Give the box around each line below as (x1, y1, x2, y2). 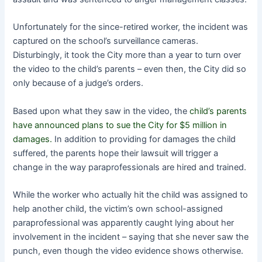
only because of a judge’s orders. (13, 78, 144, 89)
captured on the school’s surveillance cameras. (13, 36, 199, 47)
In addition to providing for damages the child (52, 133, 236, 144)
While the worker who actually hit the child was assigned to (13, 189, 249, 201)
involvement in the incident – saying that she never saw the (13, 232, 249, 243)
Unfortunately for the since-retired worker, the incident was (13, 22, 249, 33)
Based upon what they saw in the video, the (13, 105, 190, 116)
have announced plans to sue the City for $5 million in (13, 119, 227, 130)
